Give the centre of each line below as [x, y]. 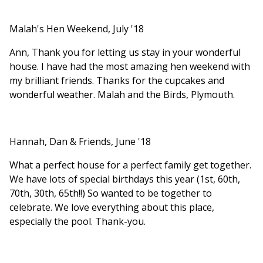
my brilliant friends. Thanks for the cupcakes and [117, 81]
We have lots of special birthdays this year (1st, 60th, [125, 179]
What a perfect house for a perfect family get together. [130, 165]
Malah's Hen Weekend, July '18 [77, 29]
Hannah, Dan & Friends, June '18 [80, 142]
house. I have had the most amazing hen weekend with [130, 67]
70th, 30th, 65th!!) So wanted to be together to [111, 193]
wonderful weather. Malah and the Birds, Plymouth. [122, 95]
